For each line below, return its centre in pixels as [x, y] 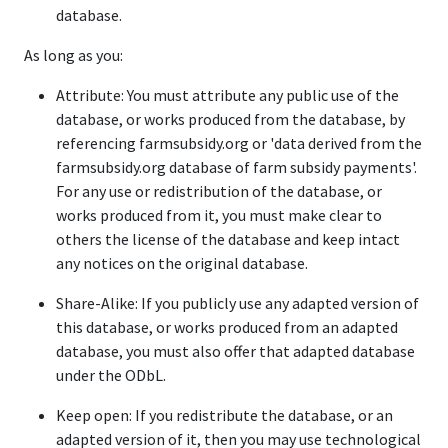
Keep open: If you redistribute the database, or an [224, 415]
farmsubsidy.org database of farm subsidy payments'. [236, 167]
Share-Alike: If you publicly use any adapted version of [237, 303]
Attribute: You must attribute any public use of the [227, 95]
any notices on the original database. [182, 263]
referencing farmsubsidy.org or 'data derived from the [239, 143]
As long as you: [73, 55]
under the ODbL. [111, 375]
